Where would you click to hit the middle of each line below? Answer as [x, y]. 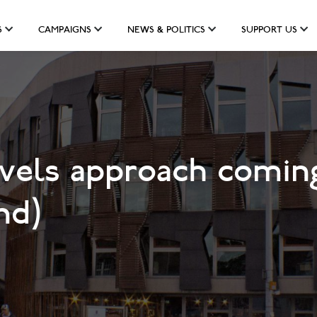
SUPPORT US [269, 30]
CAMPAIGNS [65, 30]
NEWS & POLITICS [166, 30]
